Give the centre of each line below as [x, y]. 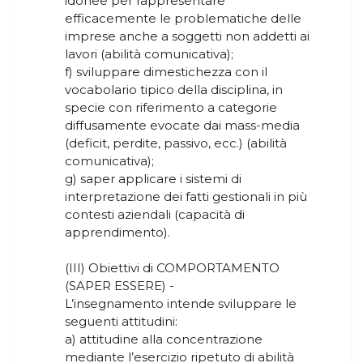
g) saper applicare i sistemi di [153, 179]
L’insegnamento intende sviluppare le [181, 304]
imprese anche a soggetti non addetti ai [187, 36]
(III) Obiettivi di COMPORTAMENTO [172, 268]
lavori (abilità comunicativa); [149, 54]
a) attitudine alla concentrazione [164, 340]
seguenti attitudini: [121, 322]
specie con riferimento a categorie [171, 108]
